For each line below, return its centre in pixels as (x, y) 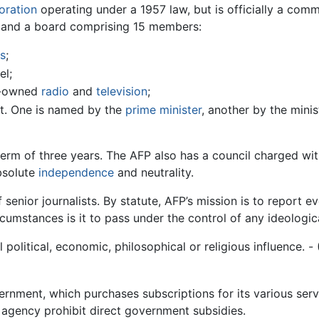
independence (76, 172)
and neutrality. (154, 172)
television (121, 91)
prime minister (163, 109)
